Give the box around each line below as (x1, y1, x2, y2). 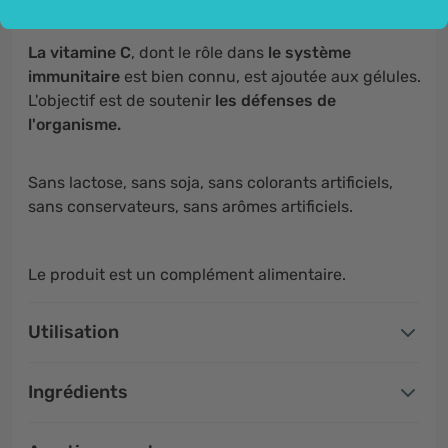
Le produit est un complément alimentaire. (28, 265, 346, 284)
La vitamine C (28, 43, 131, 62)
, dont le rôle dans (131, 43, 268, 62)
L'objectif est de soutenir (28, 91, 211, 110)
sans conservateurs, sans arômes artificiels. (28, 197, 353, 216)
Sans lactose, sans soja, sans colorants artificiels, (28, 173, 393, 192)
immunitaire (28, 67, 120, 86)
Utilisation (28, 321, 119, 343)
